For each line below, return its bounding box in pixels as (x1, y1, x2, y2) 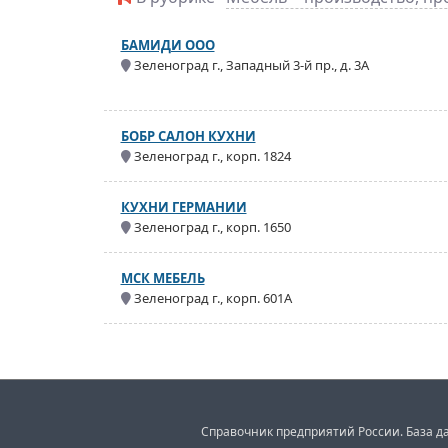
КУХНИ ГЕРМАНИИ (120, 198, 247, 216)
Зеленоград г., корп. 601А (130, 289, 292, 307)
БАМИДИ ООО (120, 36, 215, 54)
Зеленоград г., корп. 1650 (130, 218, 291, 236)
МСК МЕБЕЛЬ (120, 269, 205, 287)
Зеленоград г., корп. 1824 (130, 147, 291, 165)
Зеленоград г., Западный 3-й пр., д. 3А (130, 56, 369, 74)
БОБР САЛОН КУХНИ (120, 127, 256, 145)
